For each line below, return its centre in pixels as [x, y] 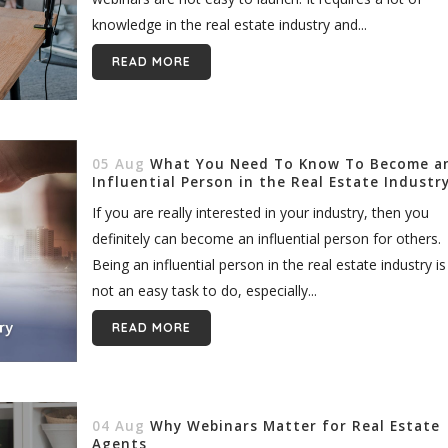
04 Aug [118, 426]
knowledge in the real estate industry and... [229, 24]
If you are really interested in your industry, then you [260, 213]
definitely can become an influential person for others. [266, 239]
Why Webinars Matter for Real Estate [294, 426]
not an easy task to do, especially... [204, 291]
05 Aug [118, 164]
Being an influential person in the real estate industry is [268, 265]
